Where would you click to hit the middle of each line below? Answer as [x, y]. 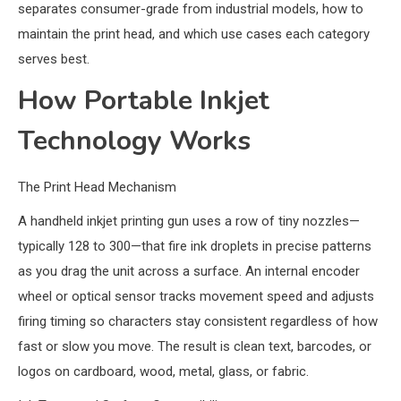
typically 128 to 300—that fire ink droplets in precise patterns [195, 247]
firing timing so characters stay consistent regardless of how [198, 322]
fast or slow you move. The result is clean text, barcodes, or [195, 347]
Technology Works [134, 141]
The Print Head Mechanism [97, 188]
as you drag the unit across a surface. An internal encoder [189, 272]
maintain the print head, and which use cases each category [194, 34]
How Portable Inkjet [144, 101]
